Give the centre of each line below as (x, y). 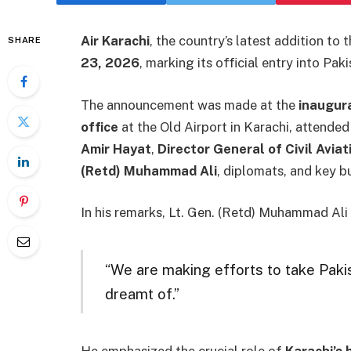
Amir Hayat (116, 148)
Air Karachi (115, 41)
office (100, 127)
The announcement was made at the (190, 105)
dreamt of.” (142, 293)
